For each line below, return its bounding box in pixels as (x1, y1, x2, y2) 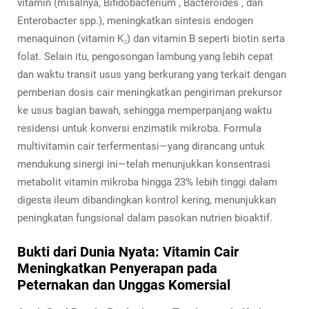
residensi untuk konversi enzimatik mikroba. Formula (17, 122, 261, 134)
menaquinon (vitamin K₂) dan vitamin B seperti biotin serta (17, 32, 285, 45)
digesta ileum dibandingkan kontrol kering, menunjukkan (17, 194, 276, 206)
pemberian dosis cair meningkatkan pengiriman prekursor (17, 86, 282, 99)
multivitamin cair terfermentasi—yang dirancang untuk (17, 140, 265, 152)
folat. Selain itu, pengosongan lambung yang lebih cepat (17, 50, 273, 63)
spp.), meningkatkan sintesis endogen (79, 14, 253, 27)
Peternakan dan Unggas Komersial (17, 277, 230, 293)
